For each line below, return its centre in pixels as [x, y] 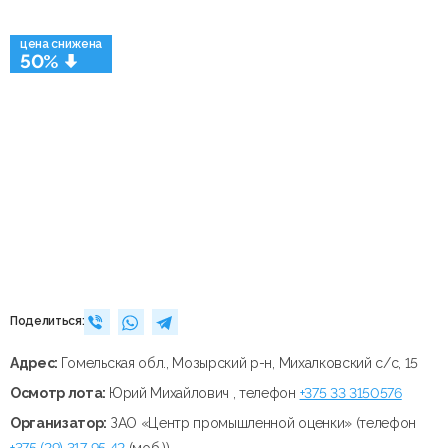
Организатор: [60, 422]
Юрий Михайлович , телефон [204, 392]
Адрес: [35, 362]
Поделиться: [47, 321]
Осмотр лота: [59, 392]
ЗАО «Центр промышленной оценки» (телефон [263, 422]
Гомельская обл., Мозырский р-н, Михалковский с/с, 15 [239, 362]
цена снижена [61, 44]
